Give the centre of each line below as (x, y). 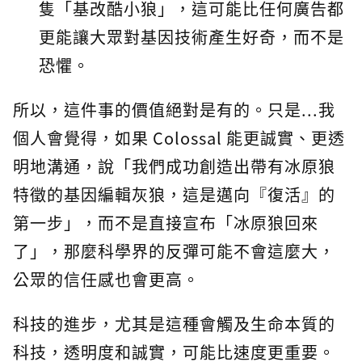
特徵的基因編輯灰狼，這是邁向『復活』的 (174, 195)
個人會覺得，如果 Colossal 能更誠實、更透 (179, 138)
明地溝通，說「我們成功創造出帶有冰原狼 (174, 166)
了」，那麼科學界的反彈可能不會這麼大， (174, 251)
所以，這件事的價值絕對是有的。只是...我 (174, 110)
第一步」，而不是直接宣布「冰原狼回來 (166, 223)
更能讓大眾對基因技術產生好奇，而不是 (192, 37)
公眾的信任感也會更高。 (106, 280)
